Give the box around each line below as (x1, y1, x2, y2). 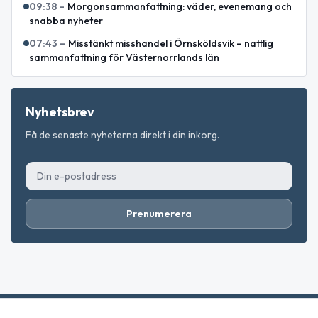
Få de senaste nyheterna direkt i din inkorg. (26, 128, 219, 141)
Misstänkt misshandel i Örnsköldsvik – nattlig (68, 36, 273, 50)
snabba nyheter (29, 13, 103, 27)
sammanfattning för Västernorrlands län (29, 50, 219, 64)
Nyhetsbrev (26, 103, 94, 120)
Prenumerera (126, 207, 192, 220)
